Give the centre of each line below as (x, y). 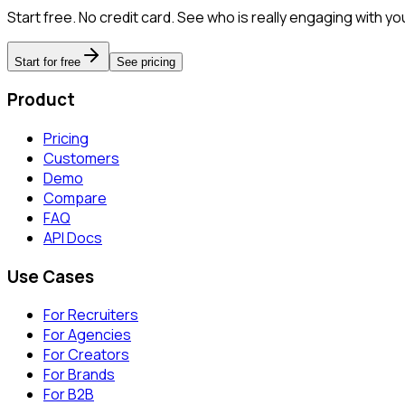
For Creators (86, 355)
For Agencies (87, 335)
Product (41, 100)
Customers (81, 158)
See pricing (146, 61)
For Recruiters (91, 315)
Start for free (47, 61)
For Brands (79, 375)
